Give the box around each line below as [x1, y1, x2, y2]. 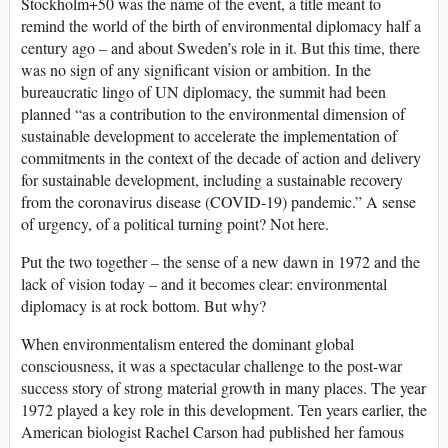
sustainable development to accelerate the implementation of [21, 124, 397, 146]
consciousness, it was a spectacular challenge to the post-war [21, 354, 402, 376]
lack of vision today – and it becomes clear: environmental [21, 272, 387, 294]
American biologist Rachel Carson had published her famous [21, 420, 404, 442]
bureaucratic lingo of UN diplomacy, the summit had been [21, 80, 386, 102]
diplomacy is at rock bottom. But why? [21, 294, 266, 316]
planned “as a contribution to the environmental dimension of [21, 102, 405, 124]
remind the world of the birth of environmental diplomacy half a [21, 14, 421, 36]
